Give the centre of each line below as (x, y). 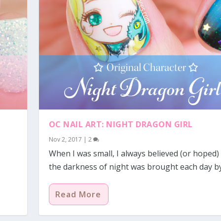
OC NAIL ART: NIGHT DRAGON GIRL (121, 125)
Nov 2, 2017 (65, 140)
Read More (78, 195)
